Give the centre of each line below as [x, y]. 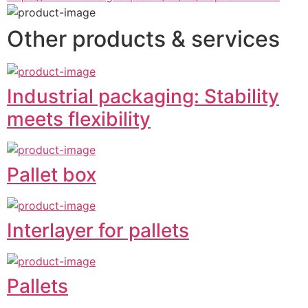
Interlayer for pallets [98, 231]
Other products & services [143, 39]
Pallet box [52, 175]
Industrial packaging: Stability [143, 97]
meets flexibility [79, 119]
